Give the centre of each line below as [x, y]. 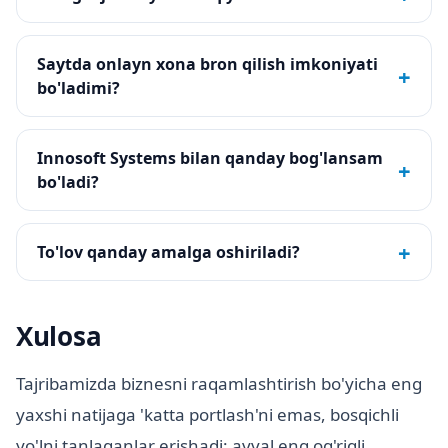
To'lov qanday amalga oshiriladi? [168, 252]
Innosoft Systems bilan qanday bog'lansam [210, 158]
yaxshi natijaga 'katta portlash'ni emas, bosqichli [207, 415]
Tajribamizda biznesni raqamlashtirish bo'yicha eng [219, 384]
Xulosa [59, 336]
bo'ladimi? [78, 88]
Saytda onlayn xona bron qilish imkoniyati [207, 64]
